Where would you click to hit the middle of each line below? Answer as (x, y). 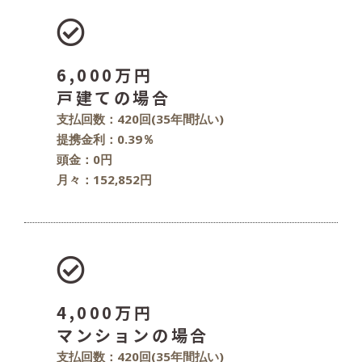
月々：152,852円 (104, 180)
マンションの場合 (133, 335)
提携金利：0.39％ (105, 139)
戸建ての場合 (114, 98)
